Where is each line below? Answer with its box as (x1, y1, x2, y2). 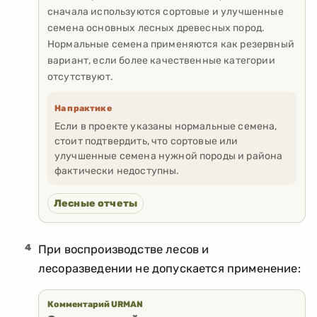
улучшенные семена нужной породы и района (54, 149, 283, 162)
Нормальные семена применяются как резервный (47, 38, 294, 51)
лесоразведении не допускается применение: (38, 262, 301, 276)
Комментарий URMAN (47, 299, 143, 310)
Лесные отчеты (54, 197, 138, 209)
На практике (54, 103, 112, 113)
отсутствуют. (47, 71, 113, 83)
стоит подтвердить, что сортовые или (54, 134, 238, 147)
